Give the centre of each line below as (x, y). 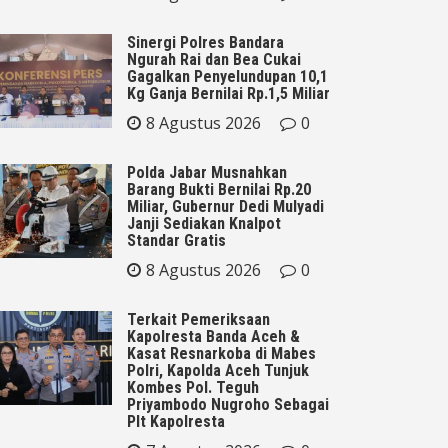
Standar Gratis (176, 240)
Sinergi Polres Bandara (205, 42)
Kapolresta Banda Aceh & (213, 336)
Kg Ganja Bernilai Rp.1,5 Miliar (228, 93)
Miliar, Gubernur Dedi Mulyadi (225, 206)
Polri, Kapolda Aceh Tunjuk (218, 370)
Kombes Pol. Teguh (193, 387)
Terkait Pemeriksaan (198, 319)
